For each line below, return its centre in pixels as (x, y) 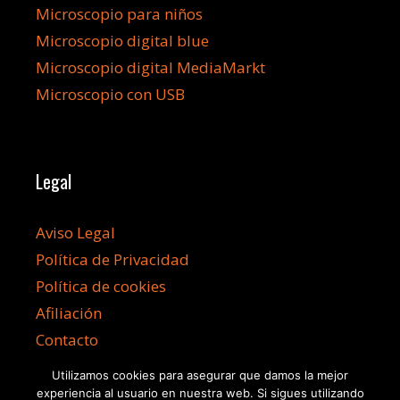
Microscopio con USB (110, 95)
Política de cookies (101, 287)
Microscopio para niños (119, 14)
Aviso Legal (75, 233)
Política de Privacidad (112, 260)
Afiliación (69, 313)
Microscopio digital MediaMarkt (150, 68)
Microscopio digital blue (122, 41)
